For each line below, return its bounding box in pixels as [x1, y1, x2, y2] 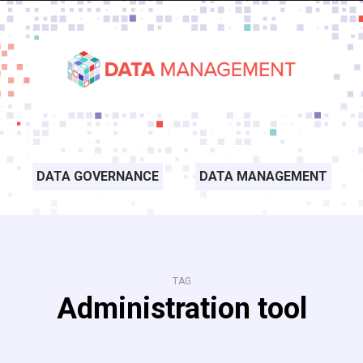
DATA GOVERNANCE [36, 169, 159, 184]
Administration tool [56, 292, 307, 326]
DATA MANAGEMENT [199, 169, 327, 184]
